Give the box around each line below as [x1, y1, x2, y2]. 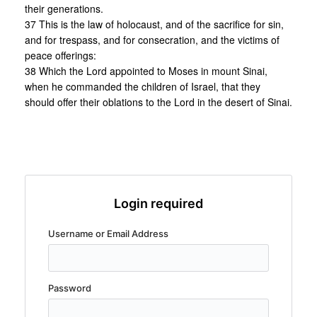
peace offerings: [25, 48, 96, 63]
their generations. [25, 1, 103, 16]
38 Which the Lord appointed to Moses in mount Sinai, [25, 64, 267, 79]
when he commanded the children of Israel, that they [25, 79, 260, 94]
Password [48, 282, 91, 294]
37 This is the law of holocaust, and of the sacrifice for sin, [25, 17, 284, 32]
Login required [114, 196, 203, 212]
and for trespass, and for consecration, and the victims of [25, 33, 279, 47]
